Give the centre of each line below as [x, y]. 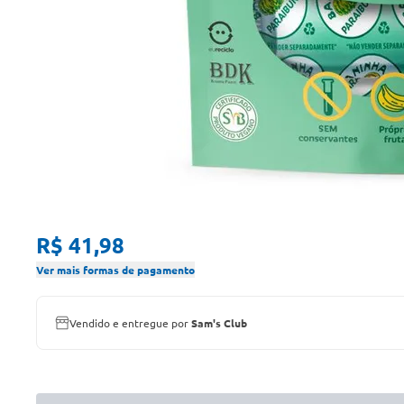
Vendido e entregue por [130, 323]
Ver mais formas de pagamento [115, 270]
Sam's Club [219, 323]
